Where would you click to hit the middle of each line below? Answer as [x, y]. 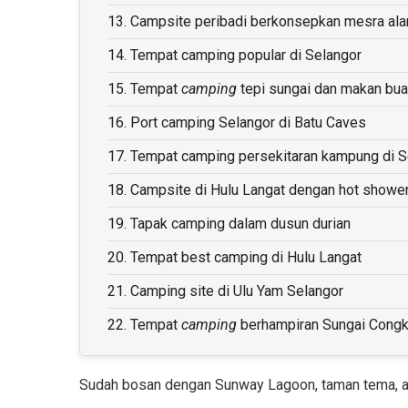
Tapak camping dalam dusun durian [240, 224]
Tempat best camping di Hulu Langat [246, 258]
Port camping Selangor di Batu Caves [248, 123]
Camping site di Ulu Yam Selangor [237, 291]
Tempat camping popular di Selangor [246, 56]
